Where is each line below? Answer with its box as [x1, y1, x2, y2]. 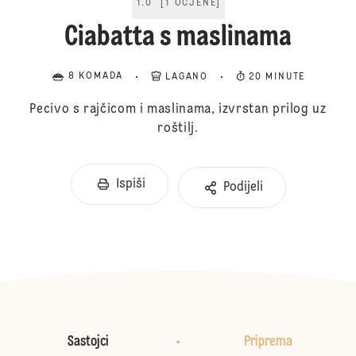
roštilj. [157, 122, 199, 135]
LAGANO [165, 72, 208, 82]
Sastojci [68, 335, 109, 349]
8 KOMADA [68, 72, 124, 81]
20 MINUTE [249, 72, 306, 82]
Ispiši [115, 178, 145, 191]
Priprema [243, 335, 292, 349]
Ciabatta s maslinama [64, 24, 292, 52]
